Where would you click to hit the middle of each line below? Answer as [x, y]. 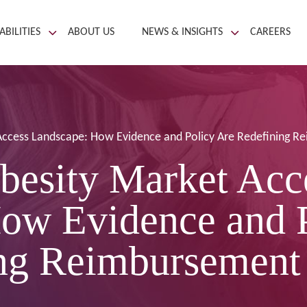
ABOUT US [91, 32]
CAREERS [270, 32]
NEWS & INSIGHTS [182, 32]
